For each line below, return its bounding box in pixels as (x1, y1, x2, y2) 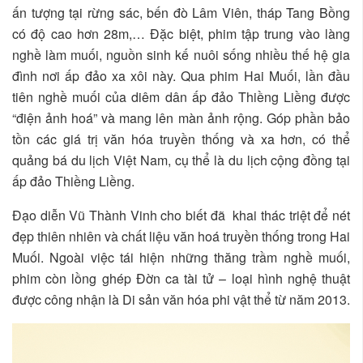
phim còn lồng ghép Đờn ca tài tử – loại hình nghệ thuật (12, 269, 350, 288)
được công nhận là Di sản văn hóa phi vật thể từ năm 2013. (12, 290, 350, 309)
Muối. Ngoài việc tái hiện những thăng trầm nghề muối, (12, 248, 350, 267)
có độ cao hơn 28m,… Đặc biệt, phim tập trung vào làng (12, 24, 350, 43)
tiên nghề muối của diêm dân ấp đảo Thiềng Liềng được (12, 88, 350, 106)
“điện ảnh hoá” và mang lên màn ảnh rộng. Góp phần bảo (12, 109, 350, 127)
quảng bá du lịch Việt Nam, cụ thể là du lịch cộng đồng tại (12, 151, 350, 169)
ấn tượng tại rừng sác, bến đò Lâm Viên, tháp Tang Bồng (12, 3, 350, 22)
